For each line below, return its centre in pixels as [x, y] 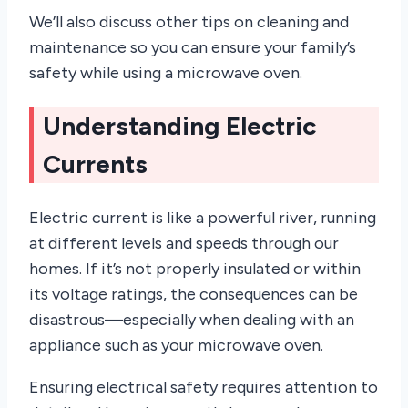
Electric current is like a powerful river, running [203, 217]
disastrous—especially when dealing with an [192, 319]
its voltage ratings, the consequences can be [194, 294]
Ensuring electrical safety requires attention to [204, 387]
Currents [95, 164]
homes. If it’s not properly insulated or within [195, 268]
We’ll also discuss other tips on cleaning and [189, 22]
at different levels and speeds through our [184, 243]
